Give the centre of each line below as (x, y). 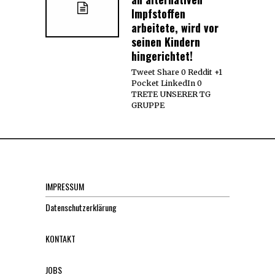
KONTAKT (60, 238)
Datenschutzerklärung (81, 207)
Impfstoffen (158, 13)
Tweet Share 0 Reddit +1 (177, 72)
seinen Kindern (166, 41)
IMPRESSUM (65, 186)
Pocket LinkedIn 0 (167, 83)
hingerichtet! (162, 56)
